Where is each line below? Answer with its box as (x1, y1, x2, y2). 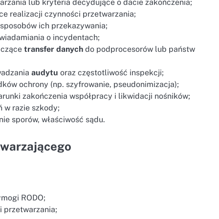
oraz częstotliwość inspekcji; (58, 68, 164, 78)
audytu (31, 68, 59, 78)
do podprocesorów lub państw (83, 44, 196, 54)
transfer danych (24, 44, 84, 54)
